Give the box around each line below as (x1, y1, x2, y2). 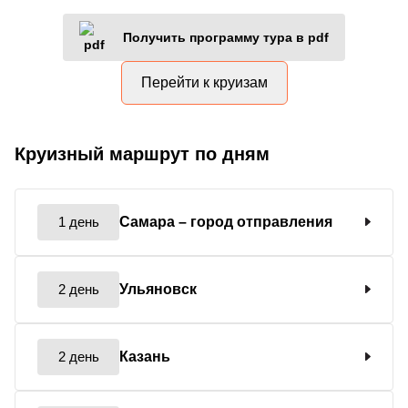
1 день (57, 213, 99, 229)
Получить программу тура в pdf (123, 29, 329, 45)
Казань (119, 348, 170, 364)
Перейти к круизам (140, 74, 268, 90)
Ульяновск (119, 280, 197, 297)
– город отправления (178, 213, 332, 229)
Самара (119, 213, 178, 229)
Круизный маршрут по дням (15, 143, 270, 164)
